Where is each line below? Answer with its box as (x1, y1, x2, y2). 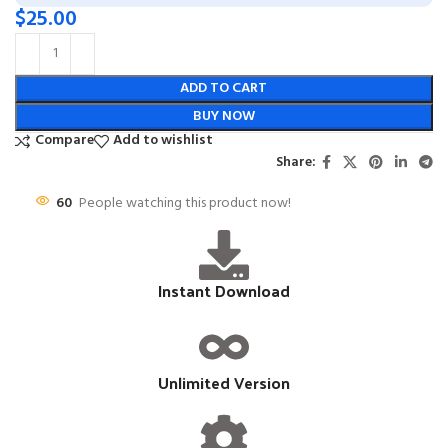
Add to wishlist (113, 129, 214, 153)
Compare (34, 129, 94, 153)
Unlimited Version (157, 367, 290, 397)
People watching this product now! (79, 191, 291, 215)
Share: (275, 151, 316, 175)
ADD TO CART (180, 76, 268, 100)
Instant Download (157, 275, 290, 305)
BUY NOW (192, 104, 255, 128)
